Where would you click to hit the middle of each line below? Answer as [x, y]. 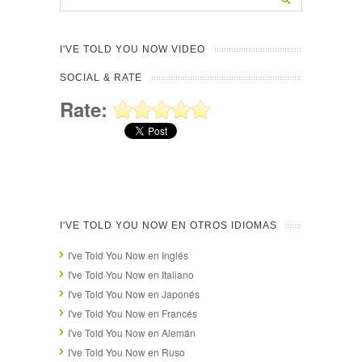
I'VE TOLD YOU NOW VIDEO [133, 49]
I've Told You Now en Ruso [126, 351]
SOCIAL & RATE [101, 77]
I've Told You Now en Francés [133, 313]
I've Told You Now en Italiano [131, 274]
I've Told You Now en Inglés [128, 255]
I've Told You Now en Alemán [132, 332]
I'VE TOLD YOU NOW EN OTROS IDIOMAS [168, 225]
